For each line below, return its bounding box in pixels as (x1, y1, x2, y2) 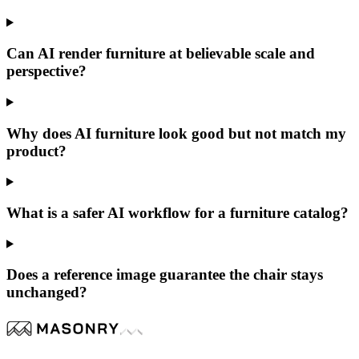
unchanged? (6, 284, 87, 301)
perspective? (6, 63, 87, 80)
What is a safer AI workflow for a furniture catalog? (6, 204, 349, 221)
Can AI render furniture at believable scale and (6, 45, 315, 63)
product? (6, 142, 67, 159)
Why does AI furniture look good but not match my (6, 124, 346, 142)
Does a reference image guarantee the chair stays (6, 266, 323, 284)
